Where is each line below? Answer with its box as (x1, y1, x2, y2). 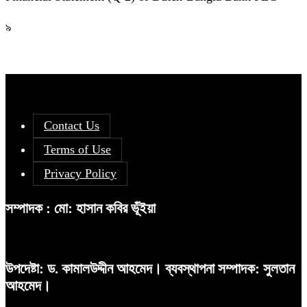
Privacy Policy (44, 166, 116, 180)
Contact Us (44, 118, 99, 132)
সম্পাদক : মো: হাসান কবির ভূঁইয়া (5, 200, 156, 217)
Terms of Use (44, 142, 111, 156)
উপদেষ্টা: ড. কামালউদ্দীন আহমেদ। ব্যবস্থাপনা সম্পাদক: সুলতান (5, 260, 295, 278)
